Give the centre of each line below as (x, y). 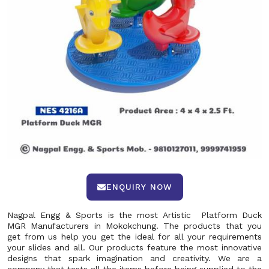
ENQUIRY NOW (139, 187)
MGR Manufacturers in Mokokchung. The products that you (134, 226)
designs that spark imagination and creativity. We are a (134, 258)
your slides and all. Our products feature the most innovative (134, 247)
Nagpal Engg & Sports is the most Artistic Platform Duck (134, 215)
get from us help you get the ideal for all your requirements (134, 237)
